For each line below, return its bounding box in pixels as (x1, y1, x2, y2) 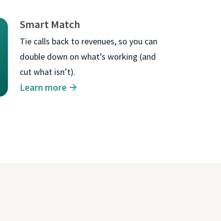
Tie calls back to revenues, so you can (20, 35, 157, 47)
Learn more (20, 81, 67, 93)
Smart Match (20, 17, 80, 31)
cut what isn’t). (20, 66, 75, 77)
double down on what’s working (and (20, 50, 156, 62)
